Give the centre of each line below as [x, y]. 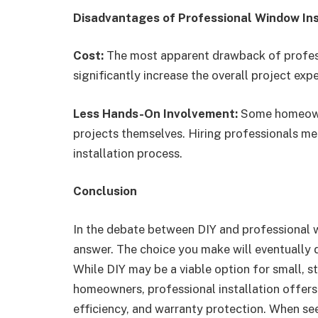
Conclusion [105, 191]
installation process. [128, 153]
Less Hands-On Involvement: [155, 113]
